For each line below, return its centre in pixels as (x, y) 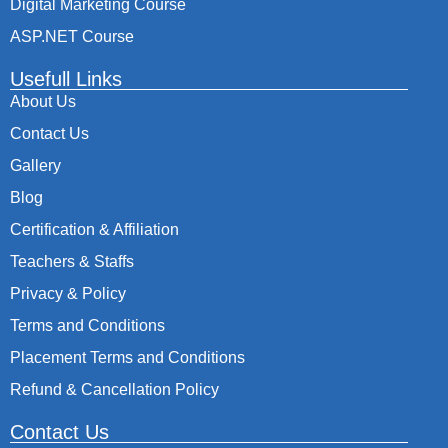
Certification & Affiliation (94, 230)
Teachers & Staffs (72, 262)
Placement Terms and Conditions (127, 358)
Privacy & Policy (68, 294)
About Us (43, 102)
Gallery (35, 166)
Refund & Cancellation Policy (114, 390)
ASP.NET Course (72, 37)
